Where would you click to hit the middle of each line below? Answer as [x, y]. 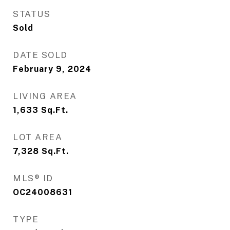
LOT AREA [37, 137]
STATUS [32, 14]
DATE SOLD [40, 55]
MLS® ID [33, 178]
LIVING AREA [45, 96]
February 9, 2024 [52, 69]
